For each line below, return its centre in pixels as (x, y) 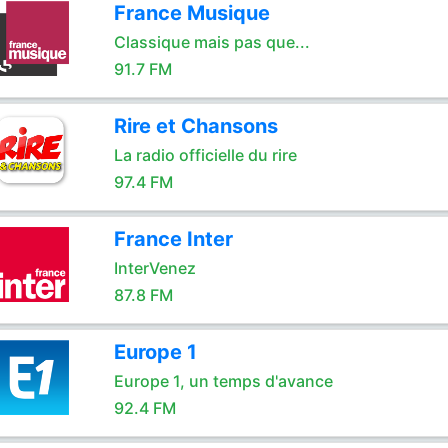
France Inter (173, 239)
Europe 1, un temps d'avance (223, 381)
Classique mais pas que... (211, 42)
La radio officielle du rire (205, 155)
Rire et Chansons (195, 126)
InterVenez (154, 268)
